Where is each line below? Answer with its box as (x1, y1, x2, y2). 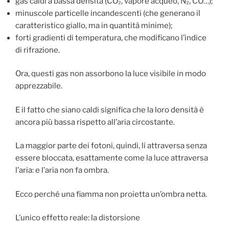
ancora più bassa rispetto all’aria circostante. (15, 117, 175, 127)
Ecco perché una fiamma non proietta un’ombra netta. (15, 189, 207, 199)
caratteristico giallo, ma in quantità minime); (15, 20, 172, 30)
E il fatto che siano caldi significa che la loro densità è (15, 105, 204, 114)
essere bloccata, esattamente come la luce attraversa (15, 153, 208, 163)
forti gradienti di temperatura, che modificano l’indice (15, 33, 207, 42)
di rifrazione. (15, 45, 60, 55)
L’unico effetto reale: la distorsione (15, 213, 140, 223)
